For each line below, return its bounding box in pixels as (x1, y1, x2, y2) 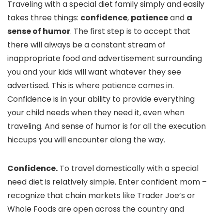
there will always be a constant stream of (7, 39, 166, 51)
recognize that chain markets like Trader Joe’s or (7, 190, 195, 201)
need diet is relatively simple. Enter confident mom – (7, 176, 207, 188)
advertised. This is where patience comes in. (7, 80, 174, 92)
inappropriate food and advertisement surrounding (7, 53, 202, 64)
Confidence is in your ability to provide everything (7, 93, 195, 105)
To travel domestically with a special (58, 163, 199, 174)
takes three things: (7, 12, 80, 24)
